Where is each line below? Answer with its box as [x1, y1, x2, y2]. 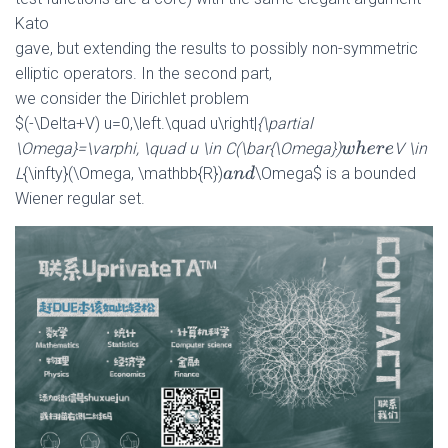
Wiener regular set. [15, 189, 145, 209]
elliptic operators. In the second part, [15, 64, 272, 84]
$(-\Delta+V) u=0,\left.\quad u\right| [15, 114, 257, 134]
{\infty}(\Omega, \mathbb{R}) [23, 164, 223, 184]
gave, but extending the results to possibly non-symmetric [15, 39, 418, 59]
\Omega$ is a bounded [255, 164, 417, 184]
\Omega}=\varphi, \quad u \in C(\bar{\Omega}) [15, 139, 341, 159]
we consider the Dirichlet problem [15, 89, 249, 109]
